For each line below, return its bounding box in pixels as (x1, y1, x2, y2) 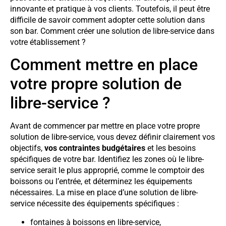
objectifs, (10, 143, 44, 153)
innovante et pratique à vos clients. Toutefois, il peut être (10, 4, 210, 14)
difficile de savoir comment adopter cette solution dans (10, 15, 205, 25)
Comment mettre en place (10, 55, 198, 75)
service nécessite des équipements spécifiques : (10, 199, 179, 209)
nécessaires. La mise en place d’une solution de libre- (10, 188, 198, 198)
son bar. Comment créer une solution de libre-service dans (10, 26, 214, 36)
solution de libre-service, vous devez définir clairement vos (10, 132, 215, 142)
